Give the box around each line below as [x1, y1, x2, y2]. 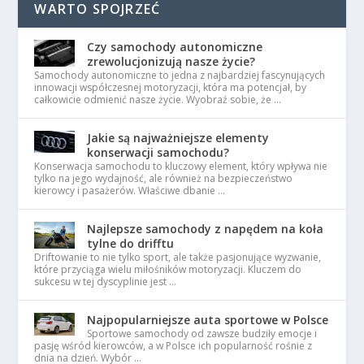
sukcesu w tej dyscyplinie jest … [34, 274, 177, 288]
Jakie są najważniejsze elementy [87, 129, 270, 145]
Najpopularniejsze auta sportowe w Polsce [87, 311, 329, 327]
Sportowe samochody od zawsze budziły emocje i [87, 326, 318, 340]
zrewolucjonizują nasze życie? [87, 53, 256, 69]
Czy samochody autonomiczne [87, 38, 263, 54]
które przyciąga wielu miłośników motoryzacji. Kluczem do [34, 262, 302, 276]
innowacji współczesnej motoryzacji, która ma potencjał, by [34, 80, 307, 94]
